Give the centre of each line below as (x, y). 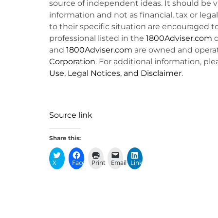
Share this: (65, 138)
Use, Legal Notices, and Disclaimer (115, 73)
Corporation (72, 61)
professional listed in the (97, 38)
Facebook (86, 162)
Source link (71, 115)
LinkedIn (143, 162)
